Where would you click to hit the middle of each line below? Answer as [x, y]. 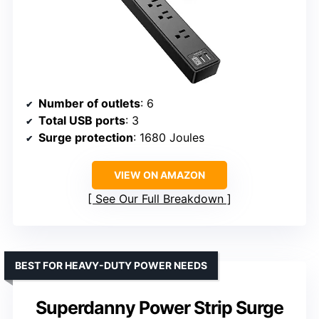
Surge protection [86, 137]
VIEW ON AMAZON [159, 174]
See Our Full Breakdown [159, 198]
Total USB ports [82, 120]
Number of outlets [89, 103]
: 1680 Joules [169, 137]
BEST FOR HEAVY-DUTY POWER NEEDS [111, 265]
